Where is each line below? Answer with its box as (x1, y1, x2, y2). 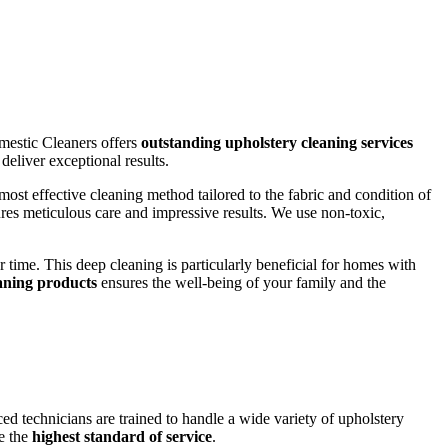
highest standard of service (32, 428, 212, 446)
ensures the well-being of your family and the (97, 273, 386, 291)
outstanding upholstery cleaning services (141, 133, 413, 151)
